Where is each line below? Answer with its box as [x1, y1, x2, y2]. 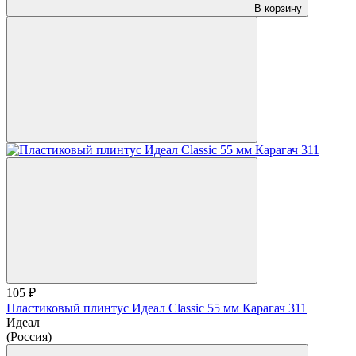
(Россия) [6, 329, 52, 343]
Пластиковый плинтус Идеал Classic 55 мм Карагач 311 [6, 300, 307, 315]
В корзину [254, 2, 302, 14]
